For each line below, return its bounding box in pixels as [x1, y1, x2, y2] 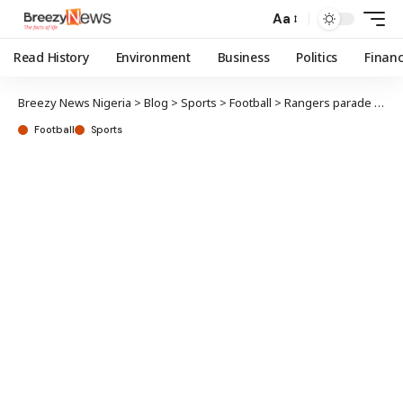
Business [217, 49, 270, 66]
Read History [13, 49, 89, 66]
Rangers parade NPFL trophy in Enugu [284, 94, 374, 111]
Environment [115, 49, 191, 66]
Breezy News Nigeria [18, 94, 131, 111]
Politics [296, 49, 338, 66]
